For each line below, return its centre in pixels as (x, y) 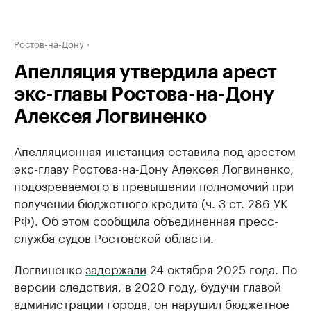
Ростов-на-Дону (49, 43)
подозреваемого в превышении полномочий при (154, 185)
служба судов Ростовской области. (114, 237)
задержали (116, 268)
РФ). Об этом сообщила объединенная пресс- (146, 219)
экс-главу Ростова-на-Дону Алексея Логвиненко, (154, 167)
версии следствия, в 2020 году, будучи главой (148, 285)
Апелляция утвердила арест (145, 72)
